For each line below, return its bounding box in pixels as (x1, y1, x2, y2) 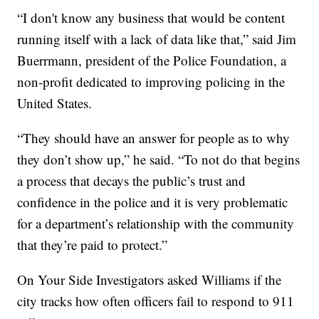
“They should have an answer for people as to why (17, 129, 291, 147)
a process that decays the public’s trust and (17, 172, 246, 190)
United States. (17, 94, 97, 113)
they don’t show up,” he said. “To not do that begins (17, 150, 300, 169)
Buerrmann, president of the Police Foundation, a (17, 51, 287, 70)
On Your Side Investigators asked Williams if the (17, 271, 282, 289)
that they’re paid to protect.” (17, 236, 172, 254)
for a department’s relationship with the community (17, 214, 295, 233)
